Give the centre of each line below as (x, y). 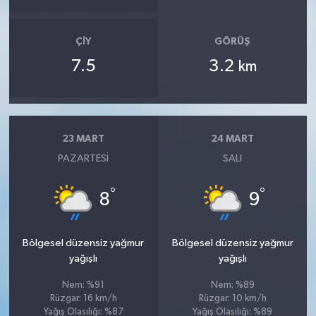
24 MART (233, 139)
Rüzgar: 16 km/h (83, 298)
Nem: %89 (232, 285)
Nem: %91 (84, 285)
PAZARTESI (84, 158)
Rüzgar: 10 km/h (232, 298)
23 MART (84, 139)
